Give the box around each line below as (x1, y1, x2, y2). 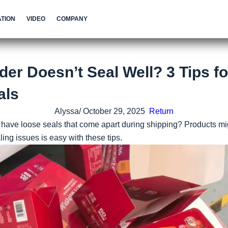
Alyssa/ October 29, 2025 (54, 107, 149, 116)
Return (149, 107, 174, 116)
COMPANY (56, 15, 88, 22)
